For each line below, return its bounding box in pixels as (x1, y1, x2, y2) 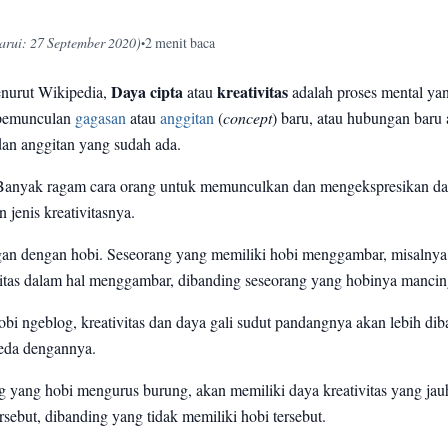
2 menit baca (145, 34, 215, 53)
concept (223, 108, 273, 129)
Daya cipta (111, 82, 184, 103)
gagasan (75, 108, 127, 129)
